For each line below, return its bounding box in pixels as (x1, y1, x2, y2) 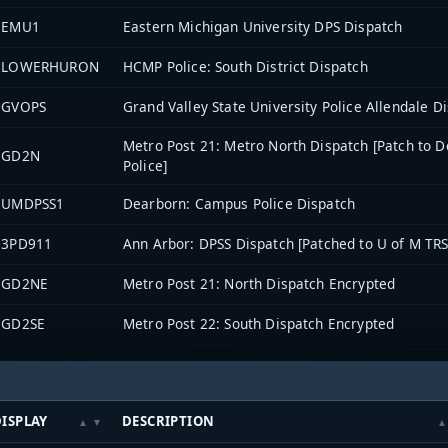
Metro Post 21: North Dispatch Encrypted (123, 273, 396, 293)
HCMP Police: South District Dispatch (123, 56, 368, 76)
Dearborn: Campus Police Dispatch (123, 193, 356, 213)
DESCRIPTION (122, 412, 215, 431)
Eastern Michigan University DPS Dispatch (123, 16, 403, 36)
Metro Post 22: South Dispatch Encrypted (123, 313, 395, 333)
